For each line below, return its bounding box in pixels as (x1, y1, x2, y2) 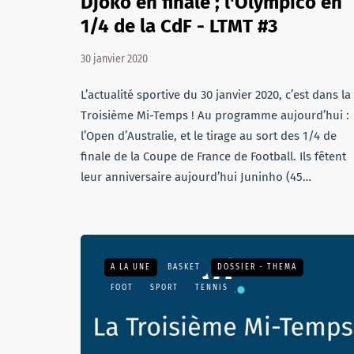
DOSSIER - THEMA (217, 262, 297, 272)
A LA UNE (111, 262, 151, 272)
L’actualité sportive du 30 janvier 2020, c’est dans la (81, 88, 351, 102)
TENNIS (195, 283, 228, 292)
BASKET (168, 262, 201, 272)
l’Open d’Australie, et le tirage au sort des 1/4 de (81, 129, 337, 143)
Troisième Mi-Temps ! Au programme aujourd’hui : (81, 108, 349, 122)
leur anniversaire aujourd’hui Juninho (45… (81, 170, 311, 184)
